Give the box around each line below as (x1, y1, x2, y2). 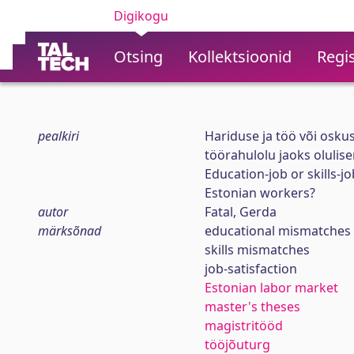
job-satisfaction (204, 260, 297, 277)
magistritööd (204, 317, 283, 334)
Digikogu (114, 7, 168, 24)
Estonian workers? (204, 184, 315, 201)
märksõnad (38, 222, 101, 239)
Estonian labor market (204, 279, 338, 296)
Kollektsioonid (188, 46, 292, 67)
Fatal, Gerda (204, 203, 277, 220)
